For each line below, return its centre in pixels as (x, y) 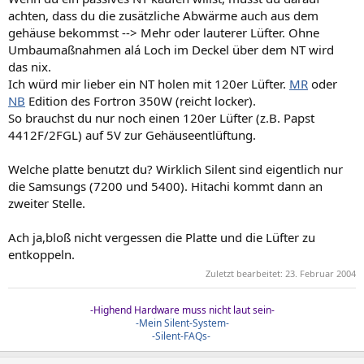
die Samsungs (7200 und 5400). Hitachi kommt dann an (165, 186)
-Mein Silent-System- (182, 323)
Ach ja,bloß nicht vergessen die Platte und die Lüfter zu (162, 237)
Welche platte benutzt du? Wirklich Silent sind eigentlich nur (175, 169)
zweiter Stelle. (47, 203)
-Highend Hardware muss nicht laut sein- (182, 310)
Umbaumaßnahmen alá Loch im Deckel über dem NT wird (171, 49)
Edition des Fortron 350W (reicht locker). (141, 100)
